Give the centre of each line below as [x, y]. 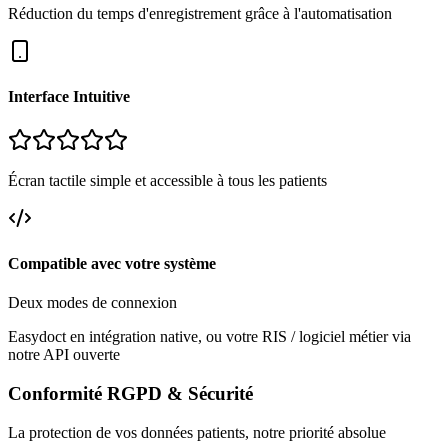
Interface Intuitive [69, 97]
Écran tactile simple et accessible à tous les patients [167, 180]
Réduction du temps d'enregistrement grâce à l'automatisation [200, 14]
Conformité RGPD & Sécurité [130, 393]
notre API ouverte [64, 355]
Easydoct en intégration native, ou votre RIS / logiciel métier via [209, 337]
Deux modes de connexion [92, 303]
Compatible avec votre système [112, 263]
